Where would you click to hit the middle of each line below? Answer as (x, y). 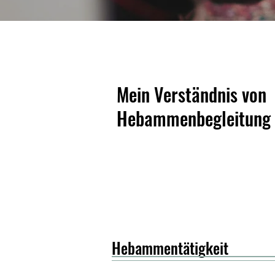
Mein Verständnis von (192, 94)
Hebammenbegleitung (194, 118)
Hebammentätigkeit (170, 248)
